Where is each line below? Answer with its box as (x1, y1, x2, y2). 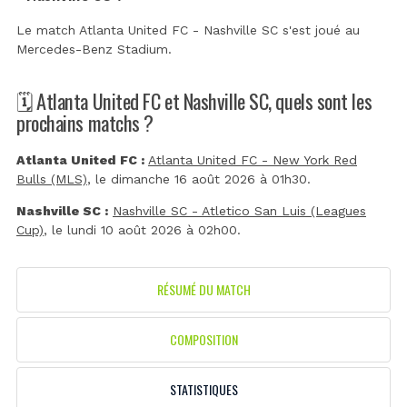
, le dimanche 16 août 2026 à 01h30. (87, 172, 311, 187)
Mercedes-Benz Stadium (16, 42, 168, 57)
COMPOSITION (169, 330, 238, 350)
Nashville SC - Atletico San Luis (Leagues (113, 203, 366, 219)
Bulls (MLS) (16, 172, 87, 187)
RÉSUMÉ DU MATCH (156, 280, 251, 300)
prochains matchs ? (16, 106, 154, 137)
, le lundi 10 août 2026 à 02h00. (44, 223, 241, 238)
